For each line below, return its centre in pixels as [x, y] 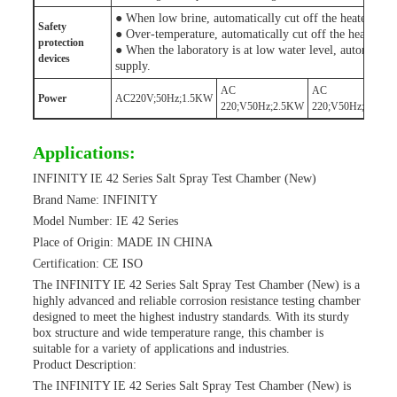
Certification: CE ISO [88, 264]
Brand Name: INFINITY [95, 200]
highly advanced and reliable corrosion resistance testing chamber [197, 301]
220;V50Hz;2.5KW [262, 106]
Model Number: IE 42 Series [105, 221]
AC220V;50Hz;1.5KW [164, 98]
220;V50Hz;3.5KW [354, 106]
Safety [52, 27]
